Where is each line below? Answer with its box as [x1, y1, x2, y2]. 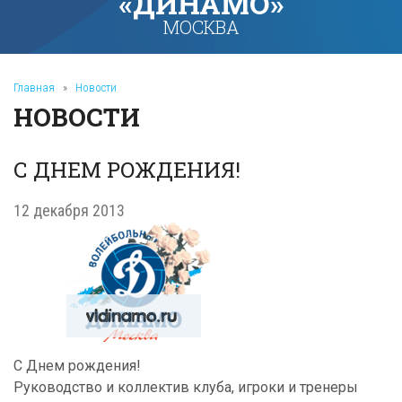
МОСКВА [162, 15, 240, 39]
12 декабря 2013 [13, 201, 125, 220]
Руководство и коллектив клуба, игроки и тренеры [13, 379, 358, 396]
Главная [13, 81, 55, 94]
